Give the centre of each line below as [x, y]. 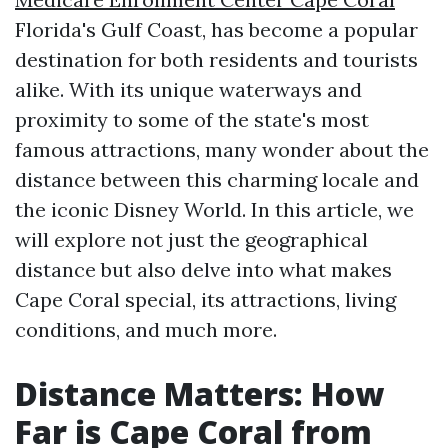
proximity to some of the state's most [192, 119]
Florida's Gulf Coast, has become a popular [216, 29]
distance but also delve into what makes [203, 269]
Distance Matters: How [199, 393]
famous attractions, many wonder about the [222, 149]
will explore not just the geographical [191, 239]
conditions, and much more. [146, 329]
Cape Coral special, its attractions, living [205, 299]
